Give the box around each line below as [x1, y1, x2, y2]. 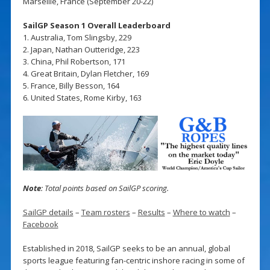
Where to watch [172, 207, 230, 218]
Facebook [22, 219, 58, 230]
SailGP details [22, 207, 74, 218]
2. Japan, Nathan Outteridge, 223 [22, 43, 140, 55]
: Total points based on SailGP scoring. [40, 183, 169, 194]
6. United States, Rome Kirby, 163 [22, 92, 142, 103]
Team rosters [81, 207, 130, 218]
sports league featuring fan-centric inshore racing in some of [22, 255, 245, 266]
